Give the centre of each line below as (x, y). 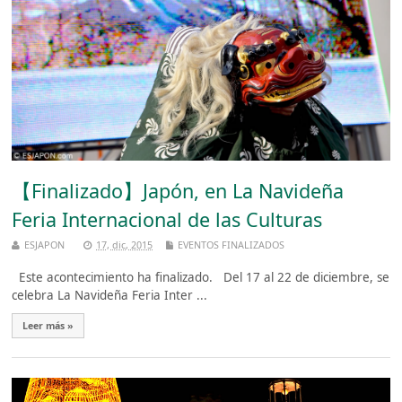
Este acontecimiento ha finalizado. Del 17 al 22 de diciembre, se (201, 277)
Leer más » (48, 325)
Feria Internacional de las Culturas (167, 219)
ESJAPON (45, 244)
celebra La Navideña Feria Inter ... (110, 295)
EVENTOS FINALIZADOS (232, 244)
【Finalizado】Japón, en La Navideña (178, 190)
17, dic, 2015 (125, 244)
